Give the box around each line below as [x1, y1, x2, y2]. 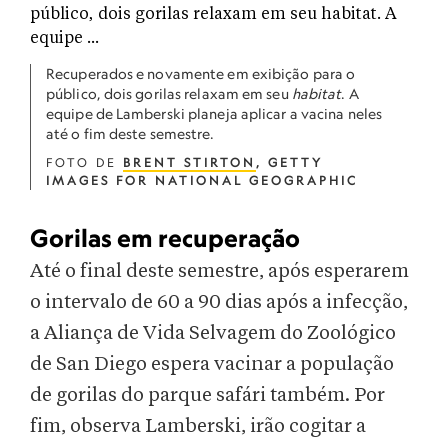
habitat [291, 85, 342, 102]
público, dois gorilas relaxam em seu [46, 85, 292, 102]
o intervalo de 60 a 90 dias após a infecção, [30, 292, 408, 313]
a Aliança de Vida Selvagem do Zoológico [30, 323, 396, 344]
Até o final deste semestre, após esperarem [30, 261, 409, 282]
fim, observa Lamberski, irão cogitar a [30, 416, 366, 437]
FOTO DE [46, 155, 123, 170]
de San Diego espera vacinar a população [30, 354, 394, 375]
